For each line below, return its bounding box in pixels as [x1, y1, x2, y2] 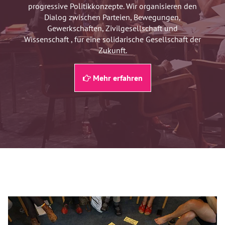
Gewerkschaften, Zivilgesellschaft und [47, 23, 178, 34]
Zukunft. [98, 45, 127, 56]
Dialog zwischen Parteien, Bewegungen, [44, 12, 181, 23]
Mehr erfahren [90, 73, 143, 83]
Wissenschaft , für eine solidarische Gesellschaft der [24, 34, 201, 45]
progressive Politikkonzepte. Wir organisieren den [28, 1, 197, 12]
